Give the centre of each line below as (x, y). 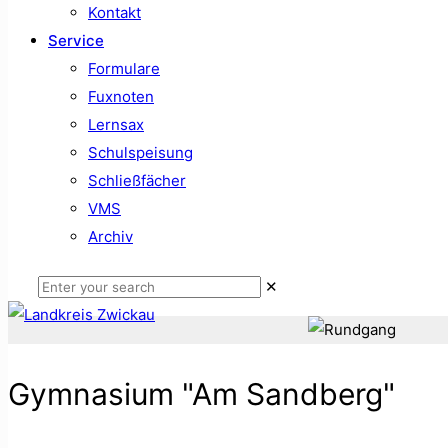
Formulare (124, 68)
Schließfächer (137, 180)
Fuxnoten (121, 96)
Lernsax (116, 124)
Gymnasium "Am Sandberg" (201, 394)
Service (76, 40)
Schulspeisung (140, 152)
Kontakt (114, 12)
